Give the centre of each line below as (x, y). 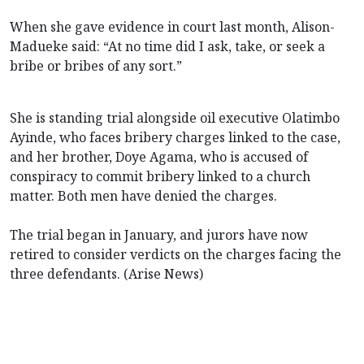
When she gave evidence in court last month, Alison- (172, 26)
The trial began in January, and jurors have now (159, 234)
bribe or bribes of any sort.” (96, 65)
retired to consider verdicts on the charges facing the (175, 254)
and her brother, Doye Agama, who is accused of (159, 156)
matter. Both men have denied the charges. (143, 195)
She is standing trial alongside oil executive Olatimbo (175, 117)
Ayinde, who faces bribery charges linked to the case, (175, 137)
